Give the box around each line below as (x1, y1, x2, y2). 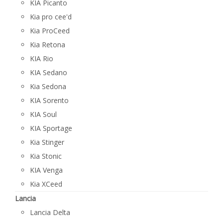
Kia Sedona (30, 82, 66, 91)
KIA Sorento (30, 96, 69, 105)
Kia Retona (30, 40, 65, 49)
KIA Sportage (30, 123, 72, 133)
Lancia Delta (30, 208, 70, 217)
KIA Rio (30, 54, 53, 63)
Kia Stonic (30, 151, 62, 161)
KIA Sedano (30, 68, 67, 77)
